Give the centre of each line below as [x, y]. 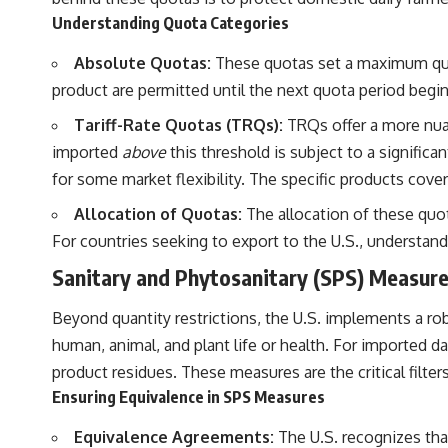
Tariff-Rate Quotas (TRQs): [178, 124]
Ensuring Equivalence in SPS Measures [188, 397]
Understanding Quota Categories [170, 23]
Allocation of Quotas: [158, 213]
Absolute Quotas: [142, 62]
